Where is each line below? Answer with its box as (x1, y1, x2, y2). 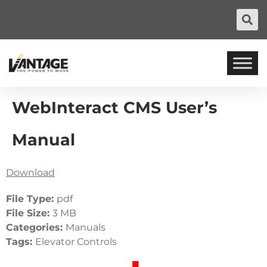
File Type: (6, 193, 57, 204)
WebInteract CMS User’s (12, 98, 217, 117)
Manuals (66, 222, 105, 233)
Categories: (6, 222, 66, 233)
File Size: (6, 207, 52, 219)
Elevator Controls (35, 236, 117, 247)
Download (6, 167, 55, 178)
